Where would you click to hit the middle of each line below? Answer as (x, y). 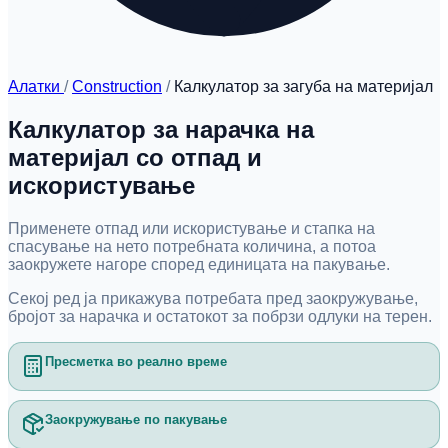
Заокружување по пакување (136, 420)
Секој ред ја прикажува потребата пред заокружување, (213, 298)
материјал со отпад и (135, 157)
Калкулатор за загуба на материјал (303, 86)
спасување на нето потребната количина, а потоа (192, 246)
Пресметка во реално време (136, 362)
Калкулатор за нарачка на (161, 129)
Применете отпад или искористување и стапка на (191, 228)
